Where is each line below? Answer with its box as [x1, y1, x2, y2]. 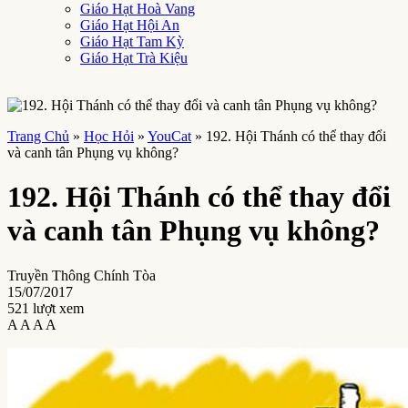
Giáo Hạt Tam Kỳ [80, 34, 184, 49]
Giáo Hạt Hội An [80, 17, 179, 33]
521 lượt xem [7, 300, 84, 316]
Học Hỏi [84, 128, 134, 144]
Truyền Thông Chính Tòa [7, 267, 156, 283]
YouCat [148, 128, 191, 144]
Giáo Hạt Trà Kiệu [80, 50, 188, 66]
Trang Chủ [7, 128, 69, 144]
